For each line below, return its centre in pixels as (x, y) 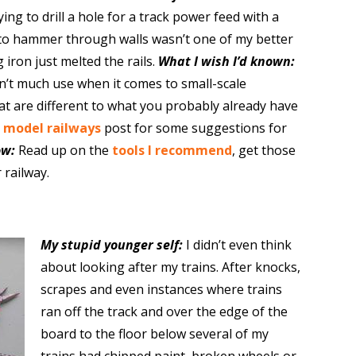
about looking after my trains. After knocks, (170, 267)
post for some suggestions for (193, 128)
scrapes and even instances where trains (161, 289)
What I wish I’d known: (226, 61)
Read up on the (65, 150)
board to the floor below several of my (154, 334)
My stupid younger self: (111, 245)
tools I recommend (172, 150)
